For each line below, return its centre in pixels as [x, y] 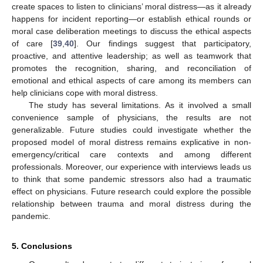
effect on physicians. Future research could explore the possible [131, 191]
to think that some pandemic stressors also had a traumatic [131, 179]
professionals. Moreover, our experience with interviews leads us [131, 166]
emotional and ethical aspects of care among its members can [131, 80]
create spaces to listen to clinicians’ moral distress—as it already [131, 6]
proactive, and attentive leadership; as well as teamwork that [131, 55]
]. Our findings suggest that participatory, [163, 43]
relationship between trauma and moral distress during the [131, 203]
